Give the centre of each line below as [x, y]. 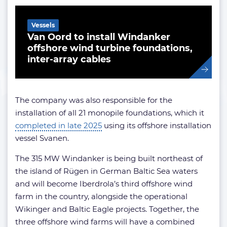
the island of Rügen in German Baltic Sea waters [106, 171]
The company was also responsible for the [94, 100]
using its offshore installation [157, 125]
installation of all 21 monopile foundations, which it [110, 113]
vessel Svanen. [42, 138]
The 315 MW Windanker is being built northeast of [109, 158]
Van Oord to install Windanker [99, 37]
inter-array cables [69, 59]
